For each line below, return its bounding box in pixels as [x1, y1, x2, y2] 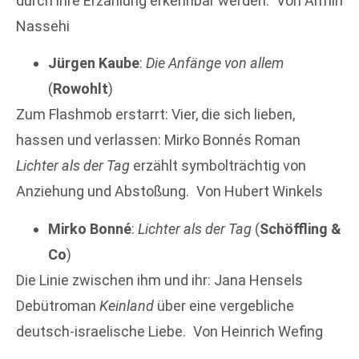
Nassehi [16, 17, 70, 34]
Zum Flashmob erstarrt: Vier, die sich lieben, [16, 106, 295, 123]
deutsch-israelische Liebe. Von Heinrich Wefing [16, 322, 323, 340]
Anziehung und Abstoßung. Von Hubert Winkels [16, 183, 323, 200]
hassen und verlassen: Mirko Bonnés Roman [16, 131, 301, 149]
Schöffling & [260, 220, 341, 237]
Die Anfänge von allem [146, 54, 284, 72]
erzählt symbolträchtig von [130, 157, 306, 175]
